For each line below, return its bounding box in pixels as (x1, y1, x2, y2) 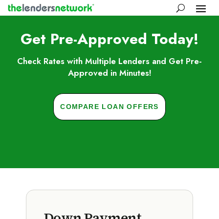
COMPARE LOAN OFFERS (60, 103, 159, 110)
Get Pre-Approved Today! (21, 28, 198, 49)
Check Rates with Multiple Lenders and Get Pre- (17, 55, 202, 67)
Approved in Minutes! (67, 67, 152, 79)
